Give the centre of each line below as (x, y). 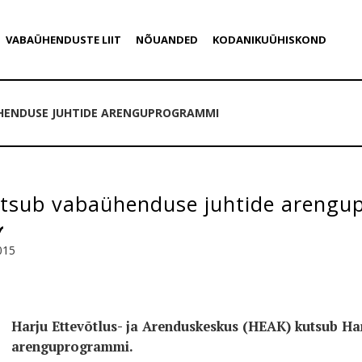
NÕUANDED (166, 40)
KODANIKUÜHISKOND (269, 40)
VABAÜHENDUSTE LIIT (63, 40)
